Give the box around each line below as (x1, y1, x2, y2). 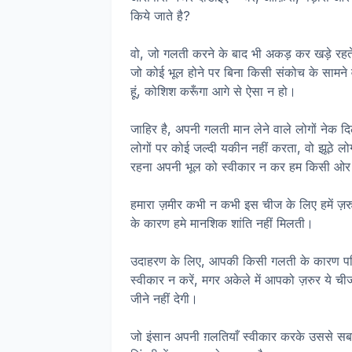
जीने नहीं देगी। (130, 291, 198, 306)
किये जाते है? (130, 8, 190, 24)
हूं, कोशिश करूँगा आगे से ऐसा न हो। (130, 83, 296, 99)
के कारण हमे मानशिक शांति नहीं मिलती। (130, 215, 313, 231)
